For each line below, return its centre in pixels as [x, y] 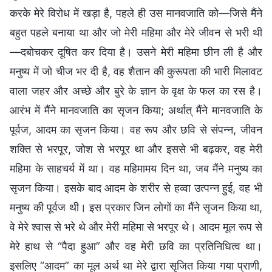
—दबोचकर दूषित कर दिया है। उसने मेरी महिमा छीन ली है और [136, 52]
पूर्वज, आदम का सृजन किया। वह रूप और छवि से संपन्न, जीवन [136, 129]
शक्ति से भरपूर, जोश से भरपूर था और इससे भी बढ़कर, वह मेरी [136, 149]
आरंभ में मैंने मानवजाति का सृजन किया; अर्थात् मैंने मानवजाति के [136, 110]
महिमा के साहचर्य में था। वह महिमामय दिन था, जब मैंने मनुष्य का [136, 168]
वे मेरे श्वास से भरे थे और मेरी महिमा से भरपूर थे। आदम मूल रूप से [136, 226]
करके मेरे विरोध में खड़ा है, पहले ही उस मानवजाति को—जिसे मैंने [136, 13]
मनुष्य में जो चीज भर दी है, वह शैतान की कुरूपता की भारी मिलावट [136, 71]
